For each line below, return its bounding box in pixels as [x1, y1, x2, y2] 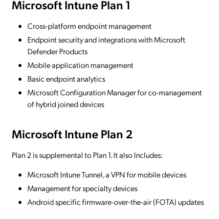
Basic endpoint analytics [27, 73, 105, 84]
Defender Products [27, 46, 88, 57]
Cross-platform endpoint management [27, 21, 152, 31]
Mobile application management [27, 60, 133, 70]
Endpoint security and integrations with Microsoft [27, 34, 185, 45]
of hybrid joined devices [27, 99, 104, 109]
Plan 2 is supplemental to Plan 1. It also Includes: [12, 150, 163, 160]
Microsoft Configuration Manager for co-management [27, 87, 202, 98]
